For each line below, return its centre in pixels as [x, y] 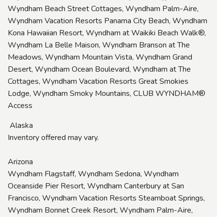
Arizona [20, 162]
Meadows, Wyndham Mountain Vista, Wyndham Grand [100, 57]
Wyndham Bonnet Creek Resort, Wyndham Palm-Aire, [100, 210]
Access [20, 105]
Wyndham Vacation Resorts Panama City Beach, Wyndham [108, 21]
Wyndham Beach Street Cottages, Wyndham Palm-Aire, [103, 8]
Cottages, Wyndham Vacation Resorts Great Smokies [98, 81]
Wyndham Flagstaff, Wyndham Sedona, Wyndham [93, 174]
